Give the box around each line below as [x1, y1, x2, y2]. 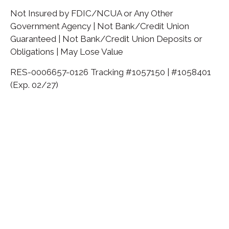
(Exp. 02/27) [10, 79, 58, 90]
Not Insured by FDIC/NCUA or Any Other [10, 8, 173, 18]
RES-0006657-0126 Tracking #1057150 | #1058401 [10, 66, 211, 77]
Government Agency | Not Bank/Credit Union [10, 20, 189, 31]
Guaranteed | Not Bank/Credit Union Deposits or [10, 33, 202, 44]
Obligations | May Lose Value [10, 46, 123, 57]
